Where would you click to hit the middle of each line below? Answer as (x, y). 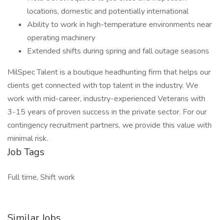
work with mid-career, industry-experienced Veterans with (106, 99)
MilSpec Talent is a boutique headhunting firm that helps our (109, 72)
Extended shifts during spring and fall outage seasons (118, 51)
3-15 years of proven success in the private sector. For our (107, 112)
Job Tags (26, 152)
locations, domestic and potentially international (108, 11)
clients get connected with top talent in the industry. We (103, 85)
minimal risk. (28, 138)
